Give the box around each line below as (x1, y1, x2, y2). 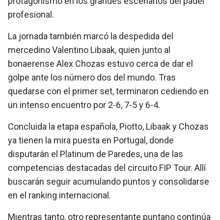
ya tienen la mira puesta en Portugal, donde (8, 135, 174, 145)
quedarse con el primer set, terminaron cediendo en (8, 86, 209, 96)
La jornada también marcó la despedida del (8, 31, 173, 41)
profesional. (8, 9, 54, 20)
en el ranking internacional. (8, 190, 111, 200)
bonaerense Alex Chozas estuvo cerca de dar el (8, 58, 193, 69)
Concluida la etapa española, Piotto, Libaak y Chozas (8, 121, 209, 132)
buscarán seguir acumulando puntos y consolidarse (8, 176, 209, 187)
